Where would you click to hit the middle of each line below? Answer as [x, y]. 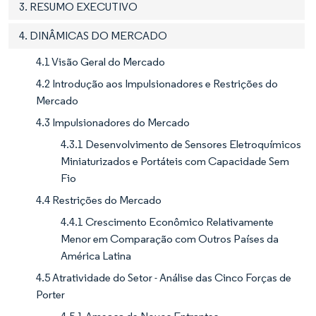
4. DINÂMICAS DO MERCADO [93, 36]
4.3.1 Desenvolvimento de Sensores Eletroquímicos [181, 145]
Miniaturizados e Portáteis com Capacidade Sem [175, 162]
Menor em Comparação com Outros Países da [170, 239]
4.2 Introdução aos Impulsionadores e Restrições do [157, 84]
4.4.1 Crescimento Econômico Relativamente [167, 222]
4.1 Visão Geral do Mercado [101, 62]
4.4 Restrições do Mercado [99, 200]
